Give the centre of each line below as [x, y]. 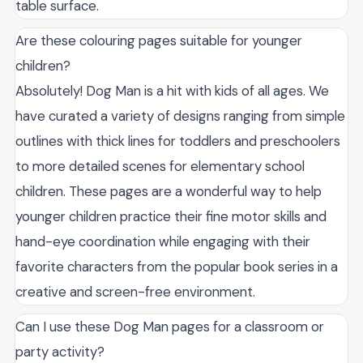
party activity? [60, 352]
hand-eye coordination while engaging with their [163, 242]
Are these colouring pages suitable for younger [159, 41]
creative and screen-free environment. [135, 292]
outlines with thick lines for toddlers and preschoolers [178, 141]
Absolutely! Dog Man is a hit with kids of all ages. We [172, 91]
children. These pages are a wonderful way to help [169, 192]
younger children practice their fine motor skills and [171, 217]
